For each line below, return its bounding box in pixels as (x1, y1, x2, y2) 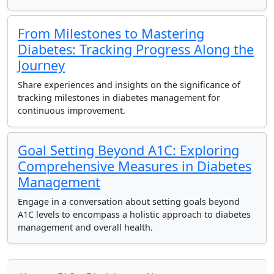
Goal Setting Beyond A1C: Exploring (18, 141, 239, 159)
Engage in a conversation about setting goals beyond (18, 196, 240, 207)
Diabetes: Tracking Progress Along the (18, 40, 254, 58)
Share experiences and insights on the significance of (18, 79, 240, 91)
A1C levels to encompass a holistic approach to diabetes (18, 209, 251, 220)
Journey (18, 56, 65, 74)
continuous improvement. (18, 105, 125, 116)
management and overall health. (18, 221, 153, 233)
